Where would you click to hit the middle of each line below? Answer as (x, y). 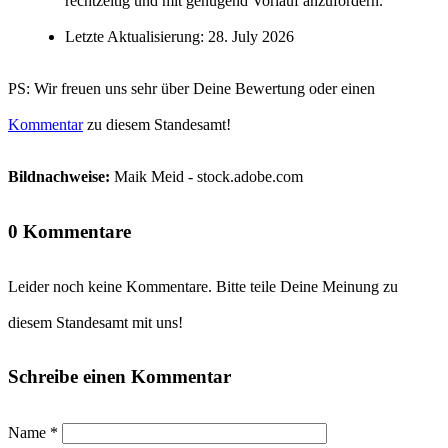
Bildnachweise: (59, 177)
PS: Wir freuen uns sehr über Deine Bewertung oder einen (191, 89)
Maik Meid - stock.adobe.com (206, 177)
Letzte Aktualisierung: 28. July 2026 (179, 37)
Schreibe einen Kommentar (119, 377)
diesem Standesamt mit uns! (95, 322)
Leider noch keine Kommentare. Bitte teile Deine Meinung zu (203, 286)
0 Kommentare (69, 231)
